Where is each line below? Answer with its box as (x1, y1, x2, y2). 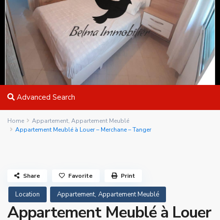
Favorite (68, 172, 93, 180)
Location (15, 190, 40, 199)
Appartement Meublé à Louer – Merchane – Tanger (15, 126, 151, 134)
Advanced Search (15, 92, 75, 102)
